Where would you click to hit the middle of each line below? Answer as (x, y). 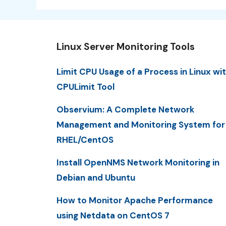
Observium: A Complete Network (125, 109)
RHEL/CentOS (85, 139)
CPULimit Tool (86, 87)
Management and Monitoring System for (141, 124)
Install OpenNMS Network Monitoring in (138, 163)
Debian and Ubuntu (96, 178)
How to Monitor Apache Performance (135, 201)
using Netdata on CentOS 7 (113, 216)
